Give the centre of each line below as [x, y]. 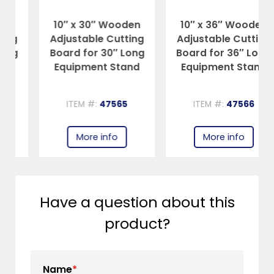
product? [137, 223]
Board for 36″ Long [201, 53]
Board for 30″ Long [75, 53]
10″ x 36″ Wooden [201, 25]
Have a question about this [137, 202]
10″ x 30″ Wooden [74, 25]
